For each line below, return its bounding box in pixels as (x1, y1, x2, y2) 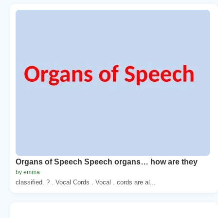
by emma (16, 168, 40, 176)
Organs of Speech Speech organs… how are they (16, 157, 198, 166)
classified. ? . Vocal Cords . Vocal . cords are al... (16, 178, 156, 186)
